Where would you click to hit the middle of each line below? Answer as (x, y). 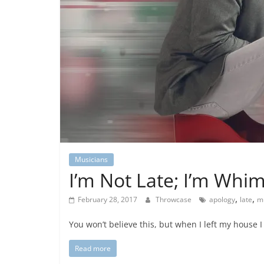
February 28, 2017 (108, 199)
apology (222, 199)
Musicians (91, 159)
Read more (93, 248)
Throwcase (174, 199)
